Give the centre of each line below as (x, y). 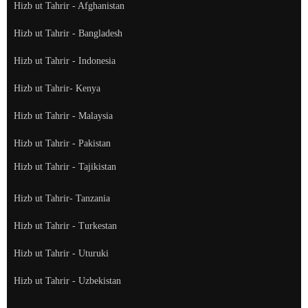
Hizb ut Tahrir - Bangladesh (68, 33)
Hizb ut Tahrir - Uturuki (61, 253)
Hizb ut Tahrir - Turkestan (65, 225)
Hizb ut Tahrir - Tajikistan (65, 166)
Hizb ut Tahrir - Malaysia (63, 115)
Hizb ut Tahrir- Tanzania (62, 198)
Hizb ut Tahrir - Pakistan (62, 143)
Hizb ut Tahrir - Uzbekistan (67, 280)
